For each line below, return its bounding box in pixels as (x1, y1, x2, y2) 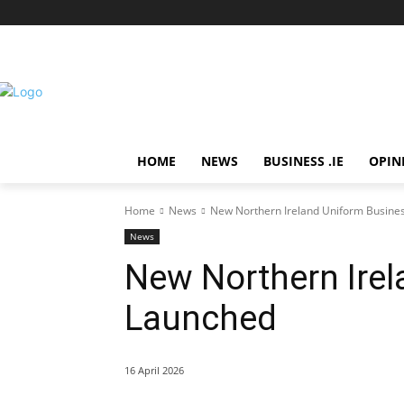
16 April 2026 (124, 363, 184, 378)
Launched (124, 298, 277, 338)
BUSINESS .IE (263, 152, 344, 170)
